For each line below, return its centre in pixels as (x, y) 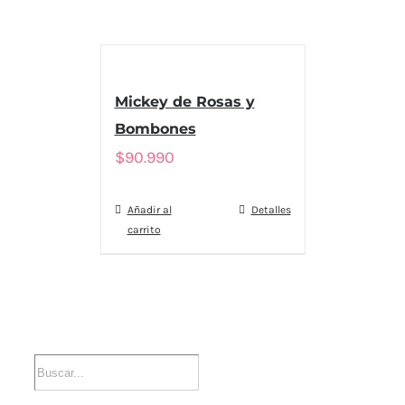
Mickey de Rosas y (184, 102)
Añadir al (149, 210)
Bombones (155, 129)
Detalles (271, 210)
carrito (144, 230)
